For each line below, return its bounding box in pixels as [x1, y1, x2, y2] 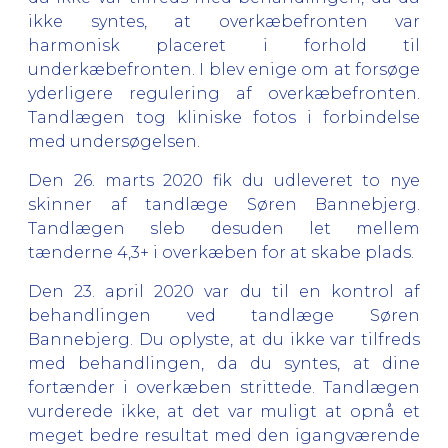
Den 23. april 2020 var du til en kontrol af [28, 281, 420, 301]
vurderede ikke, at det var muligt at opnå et [28, 401, 420, 421]
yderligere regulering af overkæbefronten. [28, 83, 420, 103]
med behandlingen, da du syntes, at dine [28, 353, 420, 373]
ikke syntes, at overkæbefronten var [28, 11, 420, 31]
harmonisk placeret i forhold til [28, 35, 420, 55]
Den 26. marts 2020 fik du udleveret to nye [28, 170, 420, 190]
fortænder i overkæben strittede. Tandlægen [28, 377, 420, 397]
